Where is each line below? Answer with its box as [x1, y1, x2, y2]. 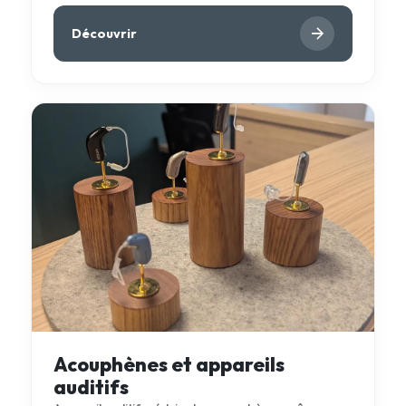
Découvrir [71, 24, 137, 42]
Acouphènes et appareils [53, 352, 285, 378]
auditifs [53, 374, 129, 401]
